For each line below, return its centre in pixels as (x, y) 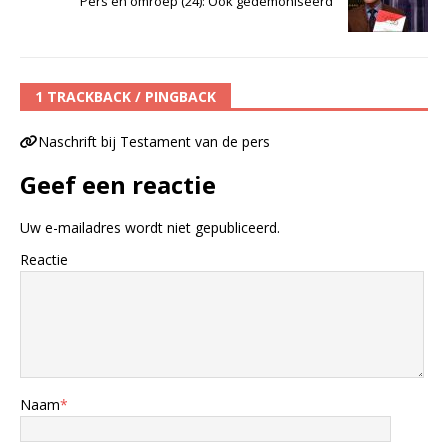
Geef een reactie (118, 184)
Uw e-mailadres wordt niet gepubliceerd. (150, 227)
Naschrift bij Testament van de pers (154, 141)
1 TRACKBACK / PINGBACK (125, 96)
